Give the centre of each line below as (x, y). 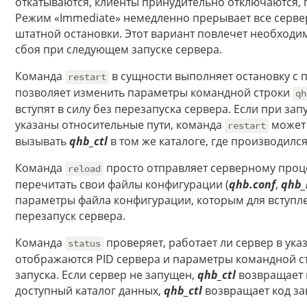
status (85, 244)
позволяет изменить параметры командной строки (154, 93)
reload (85, 169)
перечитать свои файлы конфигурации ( (122, 185)
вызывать (42, 142)
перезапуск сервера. (70, 216)
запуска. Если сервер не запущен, (106, 275)
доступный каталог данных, (89, 291)
